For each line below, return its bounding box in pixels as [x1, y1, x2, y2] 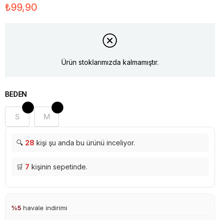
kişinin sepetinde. [29, 162, 87, 171]
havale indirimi [21, 203, 67, 212]
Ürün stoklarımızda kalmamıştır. [61, 58, 159, 67]
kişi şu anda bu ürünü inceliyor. [34, 138, 135, 147]
